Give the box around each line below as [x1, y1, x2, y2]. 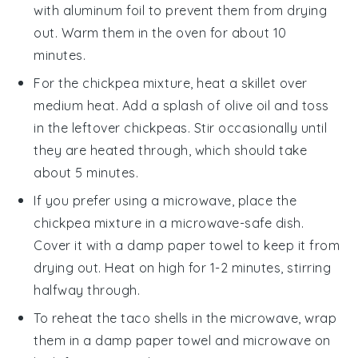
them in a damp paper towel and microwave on [34, 332, 331, 349]
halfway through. [34, 282, 141, 299]
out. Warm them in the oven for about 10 [34, 25, 287, 42]
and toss [270, 97, 329, 114]
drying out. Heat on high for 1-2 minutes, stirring [34, 260, 332, 276]
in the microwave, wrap [188, 310, 337, 327]
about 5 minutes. [34, 165, 139, 181]
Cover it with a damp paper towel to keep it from [34, 237, 340, 254]
